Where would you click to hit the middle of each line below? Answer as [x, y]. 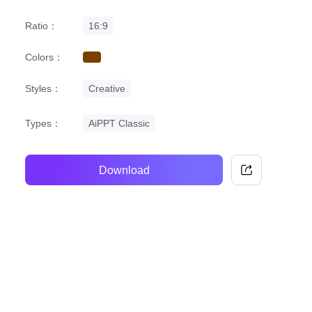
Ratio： [41, 26]
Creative [107, 88]
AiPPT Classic [119, 123]
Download [124, 170]
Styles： [43, 88]
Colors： [44, 57]
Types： [43, 123]
